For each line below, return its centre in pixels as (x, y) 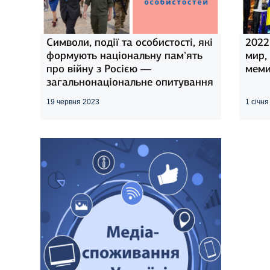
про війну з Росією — (99, 68)
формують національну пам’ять (125, 55)
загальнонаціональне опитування (130, 82)
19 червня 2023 (73, 102)
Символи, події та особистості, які (130, 42)
